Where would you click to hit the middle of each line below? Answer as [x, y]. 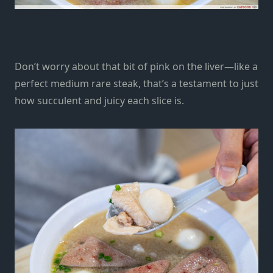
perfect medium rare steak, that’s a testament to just [136, 84]
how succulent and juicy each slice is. [99, 101]
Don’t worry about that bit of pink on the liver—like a [136, 67]
